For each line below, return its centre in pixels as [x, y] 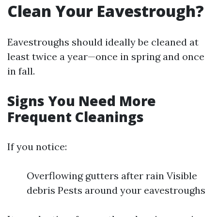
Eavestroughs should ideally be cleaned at [103, 42]
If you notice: [37, 147]
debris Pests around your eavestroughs [116, 190]
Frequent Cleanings [76, 117]
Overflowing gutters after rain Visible [112, 176]
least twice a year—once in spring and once [106, 56]
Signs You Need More [82, 101]
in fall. [21, 71]
